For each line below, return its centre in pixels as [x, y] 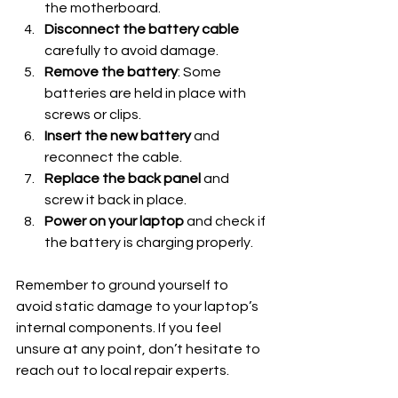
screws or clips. [93, 115]
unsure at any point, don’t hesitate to [139, 350]
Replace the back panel [123, 179]
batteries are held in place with [147, 94]
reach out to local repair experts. [123, 371]
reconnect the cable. [113, 158]
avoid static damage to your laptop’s [139, 307]
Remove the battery [111, 72]
